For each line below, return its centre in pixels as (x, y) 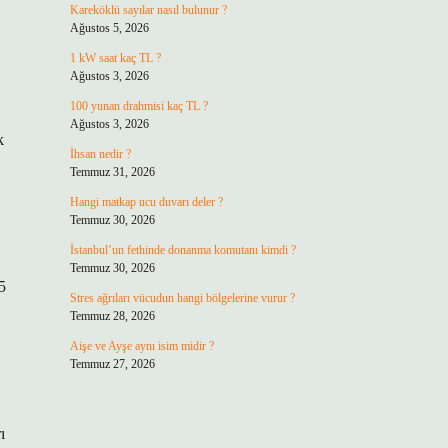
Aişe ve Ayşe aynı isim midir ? (141, 346)
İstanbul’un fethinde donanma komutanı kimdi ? (182, 250)
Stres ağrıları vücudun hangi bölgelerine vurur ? (182, 298)
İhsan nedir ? (100, 154)
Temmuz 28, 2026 (112, 316)
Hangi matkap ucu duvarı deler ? (146, 202)
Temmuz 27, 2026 (112, 364)
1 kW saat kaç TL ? (115, 58)
